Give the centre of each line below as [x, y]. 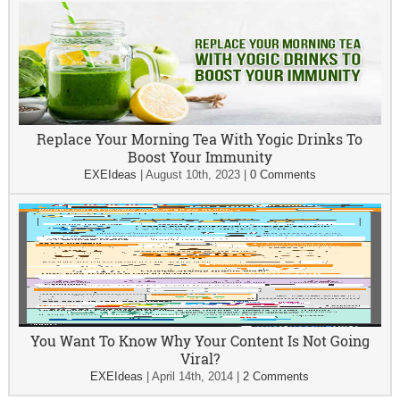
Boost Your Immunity [200, 157]
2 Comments [276, 376]
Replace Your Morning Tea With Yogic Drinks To [200, 139]
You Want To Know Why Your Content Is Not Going [200, 341]
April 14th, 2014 [193, 376]
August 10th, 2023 [192, 175]
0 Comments [283, 175]
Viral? [200, 358]
